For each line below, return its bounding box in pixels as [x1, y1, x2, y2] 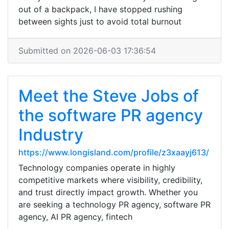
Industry [18, 125, 83, 145]
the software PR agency [18, 105, 203, 125]
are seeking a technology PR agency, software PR [18, 199, 211, 210]
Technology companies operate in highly [18, 163, 175, 173]
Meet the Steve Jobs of [18, 86, 199, 106]
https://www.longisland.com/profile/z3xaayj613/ [18, 147, 209, 157]
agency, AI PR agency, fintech [18, 212, 132, 222]
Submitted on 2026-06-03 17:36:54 [18, 45, 156, 56]
